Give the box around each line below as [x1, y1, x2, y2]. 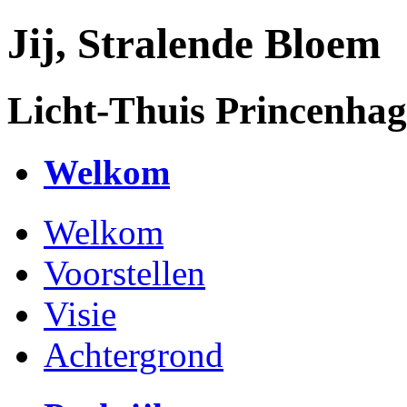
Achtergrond [44, 335, 223, 375]
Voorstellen [44, 253, 205, 293]
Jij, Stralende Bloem [7, 20, 381, 68]
